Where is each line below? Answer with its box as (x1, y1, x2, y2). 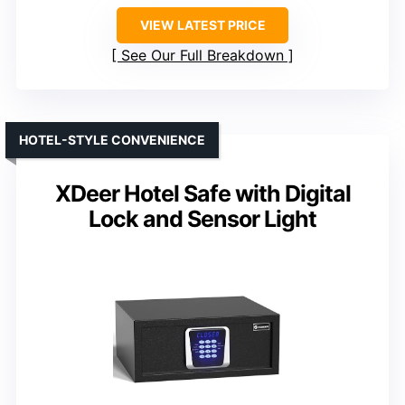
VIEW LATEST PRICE (139, 17, 266, 33)
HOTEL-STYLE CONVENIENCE (19, 132, 205, 148)
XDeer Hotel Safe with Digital (54, 180, 351, 208)
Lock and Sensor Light (89, 205, 316, 233)
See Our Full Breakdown (121, 46, 284, 65)
